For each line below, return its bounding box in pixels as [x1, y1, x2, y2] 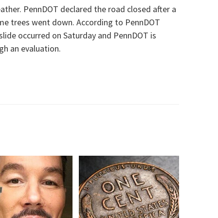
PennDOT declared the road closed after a [23, 3, 176, 15]
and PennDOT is [98, 30, 156, 41]
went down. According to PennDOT [32, 17, 160, 28]
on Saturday [52, 30, 98, 41]
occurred [16, 30, 52, 41]
